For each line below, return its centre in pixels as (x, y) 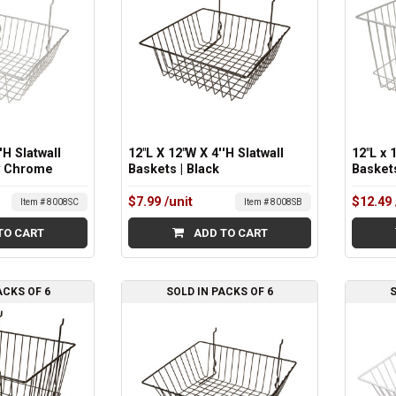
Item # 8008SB (273, 202)
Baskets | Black (174, 169)
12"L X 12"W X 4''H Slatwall (206, 153)
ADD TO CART (229, 232)
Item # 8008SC (50, 202)
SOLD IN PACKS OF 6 (220, 292)
